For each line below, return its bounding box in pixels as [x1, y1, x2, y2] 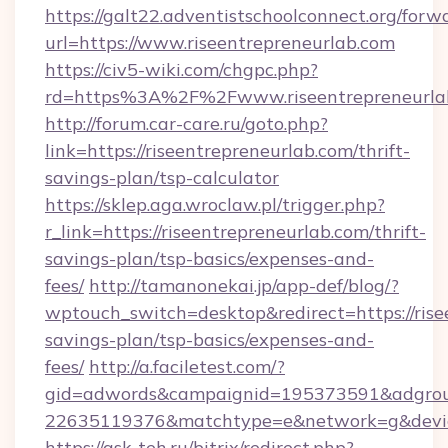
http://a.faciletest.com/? [89, 355, 285, 378]
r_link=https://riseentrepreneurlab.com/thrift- [45, 220, 426, 243]
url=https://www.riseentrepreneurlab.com [45, 31, 395, 54]
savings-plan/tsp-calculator [45, 166, 279, 189]
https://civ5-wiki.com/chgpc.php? [45, 58, 318, 81]
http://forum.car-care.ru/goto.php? [45, 112, 328, 135]
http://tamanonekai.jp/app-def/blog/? [89, 274, 399, 297]
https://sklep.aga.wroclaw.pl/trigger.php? [45, 193, 385, 216]
